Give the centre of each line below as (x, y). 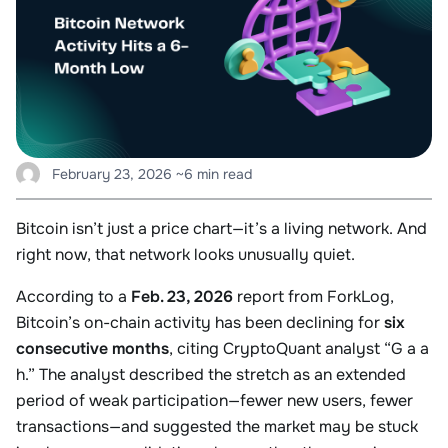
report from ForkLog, (313, 296)
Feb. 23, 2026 (182, 296)
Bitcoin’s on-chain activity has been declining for (200, 322)
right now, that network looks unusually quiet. (185, 254)
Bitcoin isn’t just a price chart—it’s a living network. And (221, 228)
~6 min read (214, 174)
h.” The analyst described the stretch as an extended (211, 374)
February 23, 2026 (112, 174)
